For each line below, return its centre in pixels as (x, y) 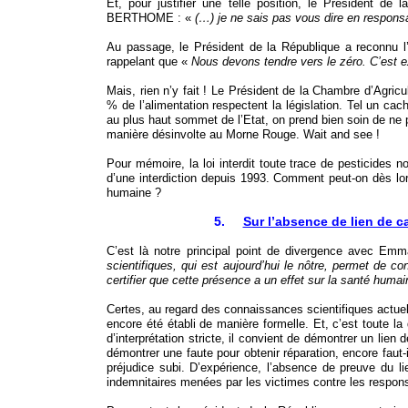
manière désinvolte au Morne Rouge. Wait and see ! (243, 135)
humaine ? (134, 193)
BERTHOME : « (151, 18)
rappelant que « (149, 62)
